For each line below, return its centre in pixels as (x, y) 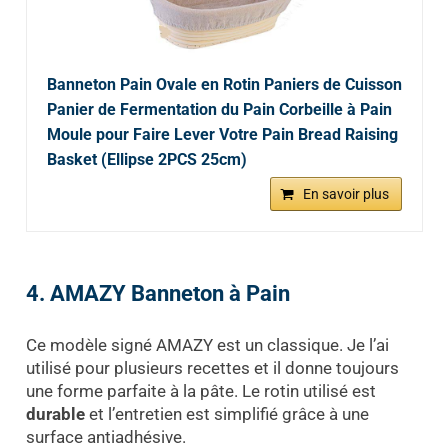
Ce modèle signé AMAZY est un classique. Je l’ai (207, 345)
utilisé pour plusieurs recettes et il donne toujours (212, 368)
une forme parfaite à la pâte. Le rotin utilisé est (200, 391)
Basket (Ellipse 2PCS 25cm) (146, 159)
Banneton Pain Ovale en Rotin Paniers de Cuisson (224, 84)
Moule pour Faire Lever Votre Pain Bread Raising (222, 134)
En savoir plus (345, 193)
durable (55, 414)
